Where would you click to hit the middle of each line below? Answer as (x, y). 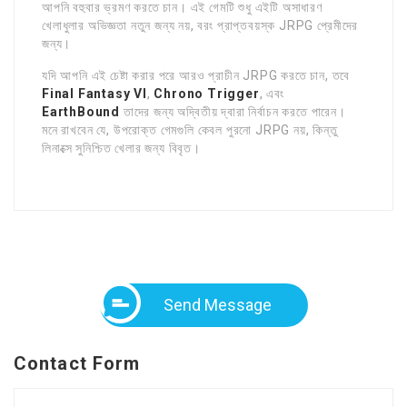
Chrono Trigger (207, 93)
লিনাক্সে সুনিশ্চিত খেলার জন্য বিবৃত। (121, 148)
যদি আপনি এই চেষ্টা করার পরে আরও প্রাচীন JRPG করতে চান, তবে (196, 75)
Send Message (217, 304)
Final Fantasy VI (94, 93)
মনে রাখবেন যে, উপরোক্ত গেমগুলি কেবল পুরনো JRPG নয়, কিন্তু (190, 129)
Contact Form (77, 363)
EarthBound (81, 111)
